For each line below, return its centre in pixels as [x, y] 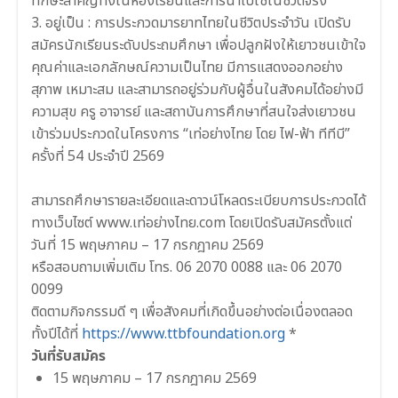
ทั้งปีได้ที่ [56, 334]
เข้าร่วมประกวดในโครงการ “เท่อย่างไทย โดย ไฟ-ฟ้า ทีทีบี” [191, 134]
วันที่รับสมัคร [68, 356]
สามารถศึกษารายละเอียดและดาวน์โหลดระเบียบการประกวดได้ [199, 200]
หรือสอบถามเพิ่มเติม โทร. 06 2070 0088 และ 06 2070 [187, 267]
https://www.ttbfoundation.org [183, 334]
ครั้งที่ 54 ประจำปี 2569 [98, 156]
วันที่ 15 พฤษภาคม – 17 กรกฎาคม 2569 [147, 245]
